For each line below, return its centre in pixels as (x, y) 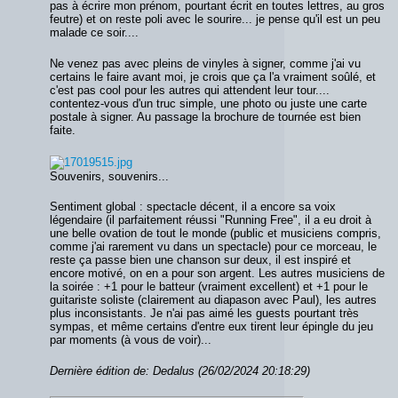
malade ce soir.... (94, 33)
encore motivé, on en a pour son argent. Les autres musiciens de (217, 274)
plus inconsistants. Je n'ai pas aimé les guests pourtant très (204, 314)
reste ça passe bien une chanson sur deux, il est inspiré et (200, 260)
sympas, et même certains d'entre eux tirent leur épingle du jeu (211, 327)
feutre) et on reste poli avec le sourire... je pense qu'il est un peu (215, 20)
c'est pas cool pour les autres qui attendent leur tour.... (190, 91)
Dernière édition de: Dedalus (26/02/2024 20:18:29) (180, 371)
